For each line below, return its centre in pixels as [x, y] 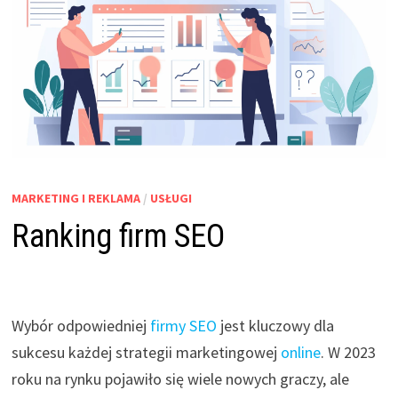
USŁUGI [171, 199]
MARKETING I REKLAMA [76, 199]
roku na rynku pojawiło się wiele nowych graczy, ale [180, 379]
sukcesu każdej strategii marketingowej [146, 353]
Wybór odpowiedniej [80, 326]
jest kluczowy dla [275, 326]
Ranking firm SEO [118, 237]
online [300, 353]
